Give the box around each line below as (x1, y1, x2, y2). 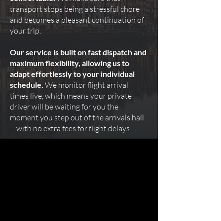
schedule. (10, 80, 43, 89)
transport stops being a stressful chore (10, 4, 140, 14)
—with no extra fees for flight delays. (10, 123, 131, 133)
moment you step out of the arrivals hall (10, 112, 144, 122)
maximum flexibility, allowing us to (10, 58, 129, 68)
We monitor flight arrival (43, 80, 128, 90)
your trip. (10, 26, 41, 36)
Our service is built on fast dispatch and (10, 47, 147, 57)
